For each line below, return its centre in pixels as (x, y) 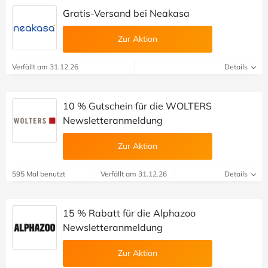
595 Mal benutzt (39, 174)
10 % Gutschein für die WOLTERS (137, 106)
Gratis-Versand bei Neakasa (126, 13)
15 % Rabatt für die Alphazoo (129, 213)
